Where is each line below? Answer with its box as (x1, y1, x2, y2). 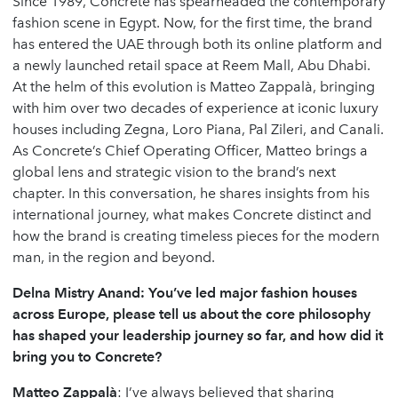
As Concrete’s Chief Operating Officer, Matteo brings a (12, 142, 368, 160)
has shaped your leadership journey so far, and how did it (12, 327, 383, 345)
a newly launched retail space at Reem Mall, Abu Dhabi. (12, 57, 370, 75)
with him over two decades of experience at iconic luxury (12, 99, 378, 117)
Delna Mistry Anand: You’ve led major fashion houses (12, 284, 357, 302)
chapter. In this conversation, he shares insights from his (12, 185, 370, 203)
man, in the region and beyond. (12, 249, 215, 267)
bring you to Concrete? (12, 348, 162, 366)
